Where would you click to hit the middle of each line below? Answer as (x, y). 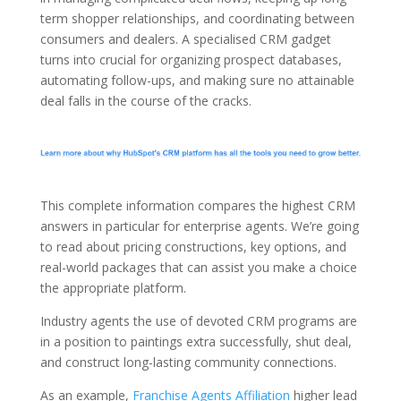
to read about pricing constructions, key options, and (193, 247)
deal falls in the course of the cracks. (145, 100)
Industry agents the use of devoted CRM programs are (198, 321)
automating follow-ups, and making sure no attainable (197, 80)
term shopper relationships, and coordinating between (197, 18)
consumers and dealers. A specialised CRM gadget (185, 38)
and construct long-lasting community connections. (188, 363)
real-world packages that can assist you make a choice (198, 268)
